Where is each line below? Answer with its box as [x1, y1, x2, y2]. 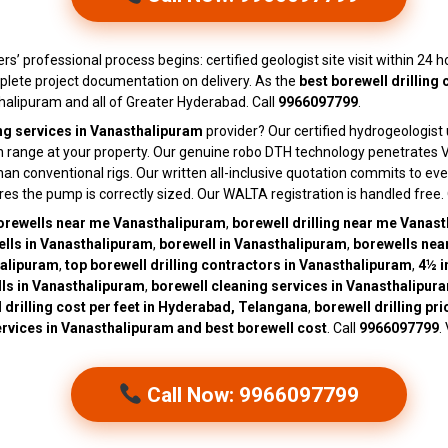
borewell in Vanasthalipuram [159, 236, 347, 253]
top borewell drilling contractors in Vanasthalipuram [65, 257, 412, 274]
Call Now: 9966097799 [142, 383, 360, 408]
